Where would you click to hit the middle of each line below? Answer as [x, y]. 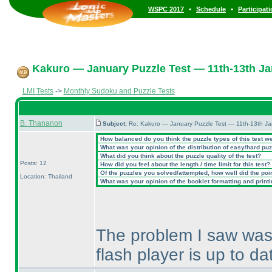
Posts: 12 [33, 163]
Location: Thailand [46, 176]
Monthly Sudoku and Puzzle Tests [119, 91]
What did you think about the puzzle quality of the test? [179, 156]
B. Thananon [41, 123]
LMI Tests [38, 91]
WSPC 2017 [166, 9]
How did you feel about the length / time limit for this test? [184, 164]
